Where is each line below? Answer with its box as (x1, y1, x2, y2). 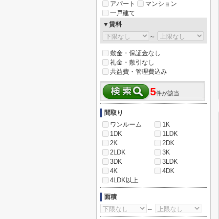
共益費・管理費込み (110, 68, 167, 75)
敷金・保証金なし (110, 49, 161, 57)
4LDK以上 (110, 176, 138, 184)
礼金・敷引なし (110, 59, 154, 66)
